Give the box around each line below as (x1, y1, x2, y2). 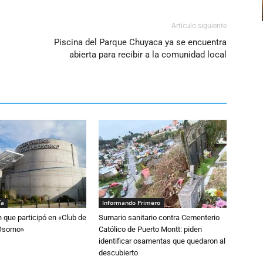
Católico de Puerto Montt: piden (99, 225, 202, 234)
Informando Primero (102, 198, 160, 207)
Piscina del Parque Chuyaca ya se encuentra (54, 37, 227, 48)
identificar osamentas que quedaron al (99, 237, 225, 245)
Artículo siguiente (171, 22, 227, 30)
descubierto (99, 248, 138, 257)
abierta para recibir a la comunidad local (69, 49, 227, 60)
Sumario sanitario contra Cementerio (99, 213, 220, 222)
